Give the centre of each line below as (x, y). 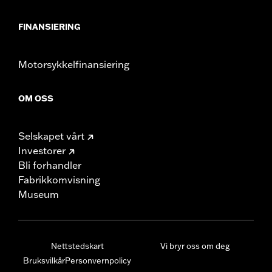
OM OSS (36, 98)
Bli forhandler (50, 165)
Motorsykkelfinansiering (74, 64)
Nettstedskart (77, 246)
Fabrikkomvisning (59, 179)
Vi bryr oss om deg (195, 246)
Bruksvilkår (44, 260)
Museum (39, 194)
